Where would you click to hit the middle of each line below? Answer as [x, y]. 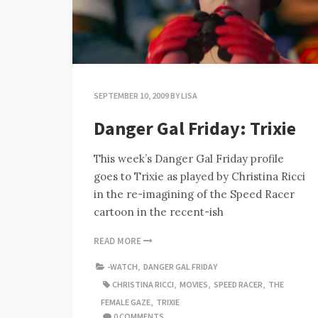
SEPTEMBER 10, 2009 [131, 96]
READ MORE [119, 241]
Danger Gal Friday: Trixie [195, 128]
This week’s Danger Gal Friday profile [189, 159]
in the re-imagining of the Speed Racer [194, 194]
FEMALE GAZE [126, 302]
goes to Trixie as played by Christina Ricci [199, 177]
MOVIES [194, 285]
